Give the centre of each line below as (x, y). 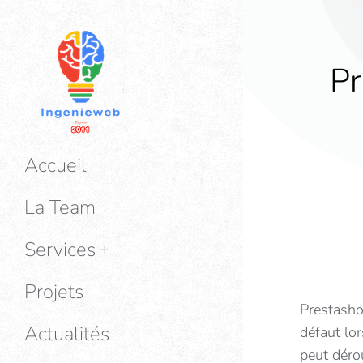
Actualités (67, 334)
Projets (54, 292)
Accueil (56, 165)
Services (60, 250)
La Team (60, 207)
